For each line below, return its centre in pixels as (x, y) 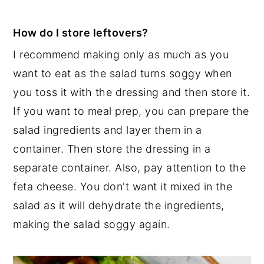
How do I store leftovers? (81, 33)
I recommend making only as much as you (121, 55)
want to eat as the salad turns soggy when (123, 74)
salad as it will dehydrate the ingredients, (119, 206)
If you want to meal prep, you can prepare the (131, 111)
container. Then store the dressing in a (112, 149)
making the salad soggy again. (92, 225)
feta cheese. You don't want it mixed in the (123, 187)
